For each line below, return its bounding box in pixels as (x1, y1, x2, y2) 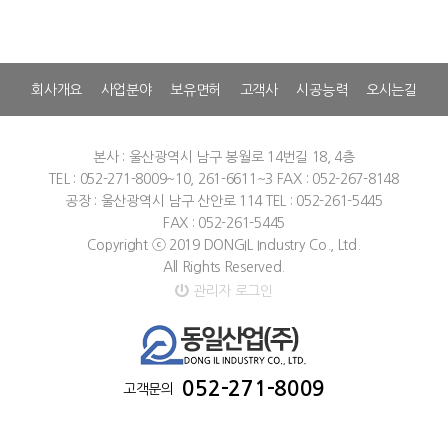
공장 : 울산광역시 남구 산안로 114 (65, 194, 263, 209)
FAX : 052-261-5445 (163, 216, 285, 231)
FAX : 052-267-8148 (276, 172, 399, 187)
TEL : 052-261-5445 (265, 194, 383, 209)
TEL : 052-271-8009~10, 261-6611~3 (49, 172, 274, 187)
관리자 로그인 (188, 283, 273, 298)
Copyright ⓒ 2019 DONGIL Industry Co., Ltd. (87, 238, 361, 253)
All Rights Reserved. (162, 260, 286, 275)
